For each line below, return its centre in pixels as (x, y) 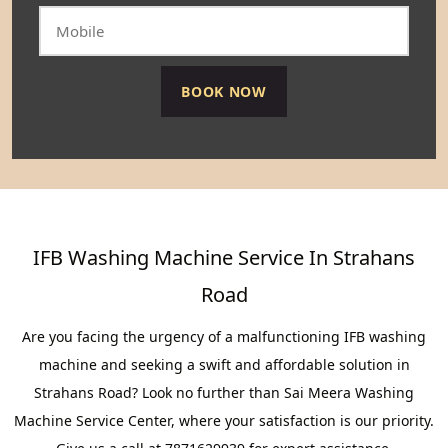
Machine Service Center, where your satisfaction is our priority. (224, 420)
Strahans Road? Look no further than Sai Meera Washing (224, 392)
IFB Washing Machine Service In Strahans (224, 257)
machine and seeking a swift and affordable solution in (224, 364)
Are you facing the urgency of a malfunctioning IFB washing (224, 336)
